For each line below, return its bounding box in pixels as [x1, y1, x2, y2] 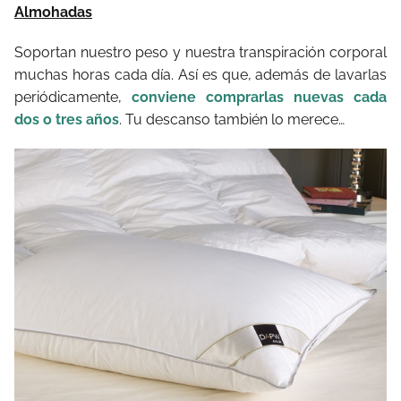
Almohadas [14, 3, 92, 21]
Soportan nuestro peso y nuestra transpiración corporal [14, 43, 387, 61]
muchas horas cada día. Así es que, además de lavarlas [14, 65, 387, 83]
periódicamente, [14, 88, 132, 106]
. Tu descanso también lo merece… [119, 110, 345, 128]
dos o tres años [14, 110, 119, 128]
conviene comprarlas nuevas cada [132, 88, 387, 106]
